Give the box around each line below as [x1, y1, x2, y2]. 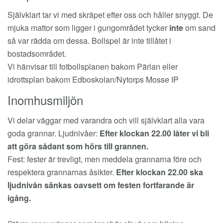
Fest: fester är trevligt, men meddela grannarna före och [7, 153, 202, 165]
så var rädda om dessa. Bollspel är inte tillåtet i [7, 35, 171, 46]
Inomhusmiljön [7, 91, 83, 109]
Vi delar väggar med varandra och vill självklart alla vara [7, 114, 205, 126]
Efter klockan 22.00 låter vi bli [100, 127, 209, 139]
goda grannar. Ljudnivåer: [7, 127, 100, 139]
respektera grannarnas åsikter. [7, 166, 116, 178]
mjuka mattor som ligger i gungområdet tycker [7, 22, 169, 33]
